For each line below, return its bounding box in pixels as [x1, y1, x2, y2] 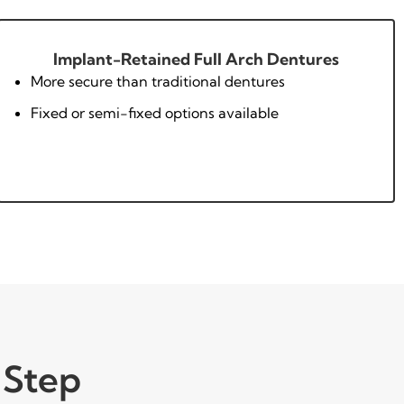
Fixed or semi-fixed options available [30, 103, 279, 122]
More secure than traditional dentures [30, 71, 285, 90]
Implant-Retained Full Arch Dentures [52, 48, 339, 69]
